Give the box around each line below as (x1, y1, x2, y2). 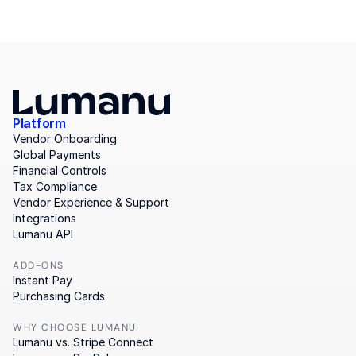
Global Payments (13, 148, 101, 161)
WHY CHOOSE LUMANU (13, 321, 137, 334)
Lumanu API (13, 227, 73, 241)
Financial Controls (13, 164, 106, 177)
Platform (13, 115, 65, 131)
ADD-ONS (13, 259, 64, 272)
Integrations (13, 211, 76, 225)
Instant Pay (13, 273, 72, 287)
